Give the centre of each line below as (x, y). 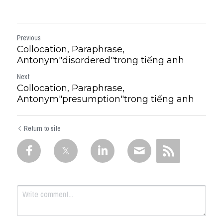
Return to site (42, 128)
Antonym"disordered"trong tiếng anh (101, 60)
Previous (29, 38)
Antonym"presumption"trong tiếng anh (106, 99)
